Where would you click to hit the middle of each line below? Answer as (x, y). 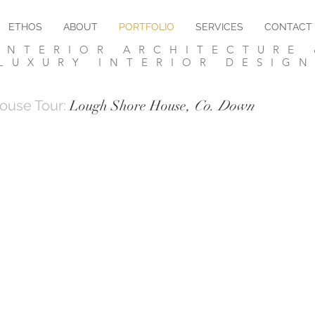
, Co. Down (220, 106)
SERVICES (219, 27)
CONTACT (288, 27)
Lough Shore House (128, 106)
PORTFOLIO (147, 27)
